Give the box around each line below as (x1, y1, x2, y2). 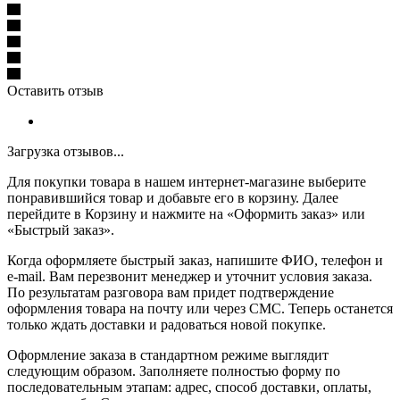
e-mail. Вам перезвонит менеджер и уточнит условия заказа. (7, 268, 372, 284)
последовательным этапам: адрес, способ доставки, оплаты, (7, 379, 371, 395)
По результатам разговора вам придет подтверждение (7, 284, 334, 300)
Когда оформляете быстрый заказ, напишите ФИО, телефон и (7, 252, 383, 268)
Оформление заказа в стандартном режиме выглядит (7, 346, 329, 362)
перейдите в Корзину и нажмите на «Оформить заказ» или (7, 205, 365, 221)
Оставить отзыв (7, 82, 104, 98)
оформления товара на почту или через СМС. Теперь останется (7, 300, 393, 316)
